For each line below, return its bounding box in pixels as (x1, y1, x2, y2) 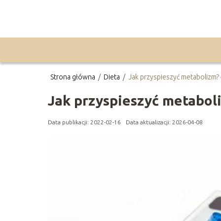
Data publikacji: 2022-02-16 (48, 118, 121, 125)
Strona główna (50, 73, 97, 81)
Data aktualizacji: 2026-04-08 (126, 118, 203, 125)
